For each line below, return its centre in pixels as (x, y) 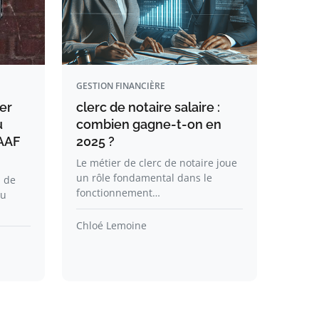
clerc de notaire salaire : (148, 107)
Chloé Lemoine (111, 225)
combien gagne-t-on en (148, 124)
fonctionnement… (118, 193)
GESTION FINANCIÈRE (120, 86)
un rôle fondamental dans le (144, 178)
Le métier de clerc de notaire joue (156, 163)
